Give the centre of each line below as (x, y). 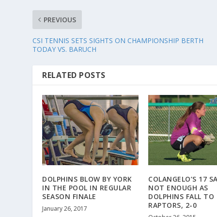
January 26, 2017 (65, 208)
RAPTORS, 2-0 (172, 205)
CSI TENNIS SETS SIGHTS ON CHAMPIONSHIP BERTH (118, 40)
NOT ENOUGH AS (178, 187)
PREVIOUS (60, 19)
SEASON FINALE (69, 196)
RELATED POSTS (74, 75)
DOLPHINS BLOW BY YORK (87, 179)
